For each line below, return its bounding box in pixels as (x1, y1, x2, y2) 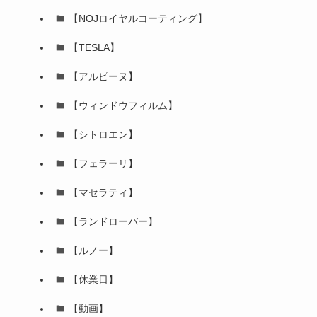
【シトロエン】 (68, 128, 138, 140)
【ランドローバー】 (68, 215, 158, 227)
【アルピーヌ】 (68, 70, 138, 82)
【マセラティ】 (68, 186, 138, 198)
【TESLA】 (68, 41, 120, 53)
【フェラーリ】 (68, 157, 138, 169)
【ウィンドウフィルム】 (68, 99, 178, 111)
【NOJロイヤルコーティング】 (68, 12, 207, 24)
